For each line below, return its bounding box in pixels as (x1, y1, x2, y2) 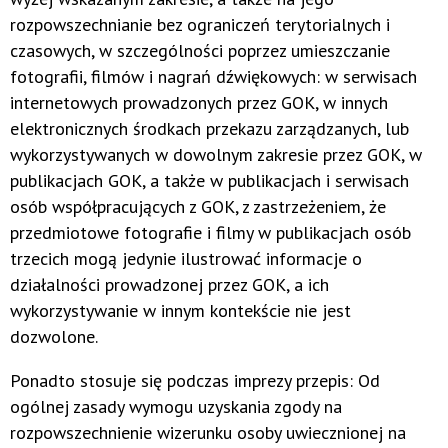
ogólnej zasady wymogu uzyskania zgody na (10, 395, 342, 419)
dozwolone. (10, 325, 98, 349)
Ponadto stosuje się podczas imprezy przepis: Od (10, 369, 380, 393)
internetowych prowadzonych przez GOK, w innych (10, 91, 388, 115)
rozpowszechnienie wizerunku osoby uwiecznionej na (10, 421, 406, 445)
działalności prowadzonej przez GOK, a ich (10, 273, 329, 297)
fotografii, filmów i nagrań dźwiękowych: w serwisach (10, 65, 417, 89)
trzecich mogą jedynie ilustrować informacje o (10, 247, 362, 271)
